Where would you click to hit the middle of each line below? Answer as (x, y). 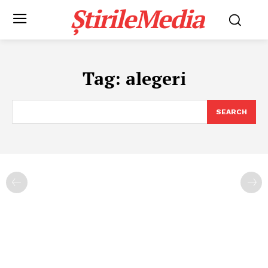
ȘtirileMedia (137, 19)
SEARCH (232, 112)
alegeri (156, 78)
